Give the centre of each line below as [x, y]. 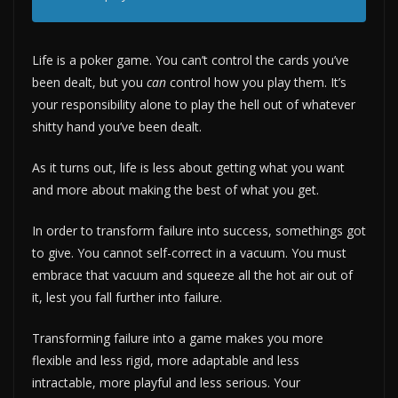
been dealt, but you [89, 82]
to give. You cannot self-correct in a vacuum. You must [189, 252]
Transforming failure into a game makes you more [178, 338]
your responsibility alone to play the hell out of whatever [194, 104]
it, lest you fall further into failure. [127, 297]
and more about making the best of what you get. [175, 189]
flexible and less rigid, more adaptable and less [166, 360]
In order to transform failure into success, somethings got [199, 230]
